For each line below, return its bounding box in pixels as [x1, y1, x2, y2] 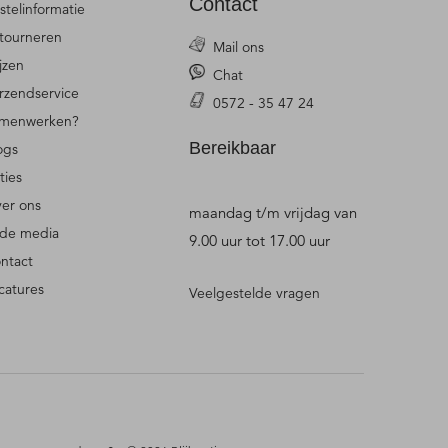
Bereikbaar [189, 138, 277, 159]
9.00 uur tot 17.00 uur [189, 231, 331, 251]
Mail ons [213, 38, 265, 57]
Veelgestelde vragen [189, 284, 321, 303]
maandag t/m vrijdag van [189, 203, 358, 223]
